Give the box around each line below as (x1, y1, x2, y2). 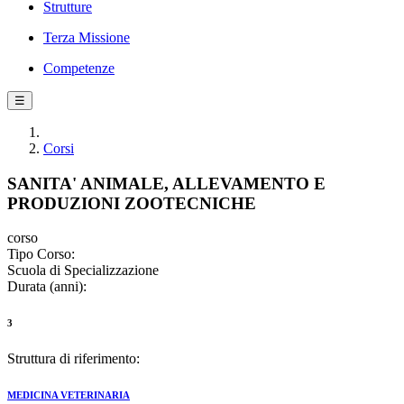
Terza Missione (43, 30, 130, 45)
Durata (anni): (7, 279, 87, 295)
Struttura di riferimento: (7, 351, 140, 367)
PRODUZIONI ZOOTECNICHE (7, 193, 256, 213)
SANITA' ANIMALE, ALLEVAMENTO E (7, 173, 326, 193)
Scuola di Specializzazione (7, 262, 159, 279)
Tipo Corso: (7, 246, 75, 262)
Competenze (43, 60, 115, 76)
